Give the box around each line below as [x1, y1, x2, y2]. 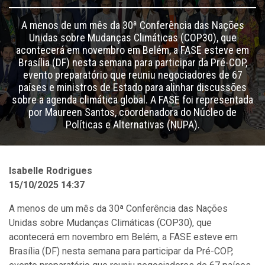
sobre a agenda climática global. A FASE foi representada [12, 93, 253, 106]
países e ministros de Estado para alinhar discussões [18, 81, 247, 93]
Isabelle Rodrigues [9, 165, 92, 176]
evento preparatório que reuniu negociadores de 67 [22, 69, 243, 81]
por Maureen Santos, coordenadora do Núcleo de [28, 106, 237, 118]
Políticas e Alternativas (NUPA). [65, 118, 200, 131]
